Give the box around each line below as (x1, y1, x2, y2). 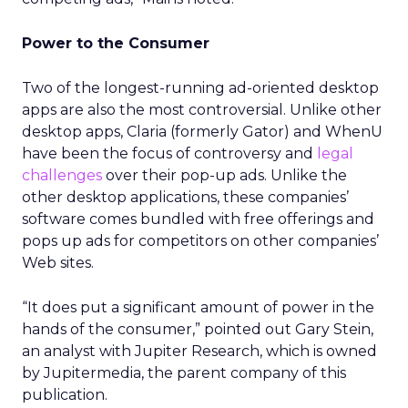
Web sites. (22, 254, 94, 271)
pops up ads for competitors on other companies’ (22, 232, 379, 250)
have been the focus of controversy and (22, 145, 317, 162)
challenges (22, 167, 106, 184)
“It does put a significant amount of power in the (22, 299, 374, 316)
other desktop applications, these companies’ (22, 189, 349, 206)
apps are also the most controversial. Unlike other (22, 101, 382, 118)
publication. (22, 386, 107, 403)
